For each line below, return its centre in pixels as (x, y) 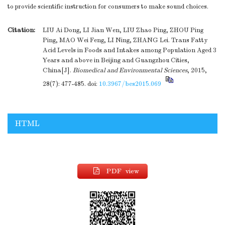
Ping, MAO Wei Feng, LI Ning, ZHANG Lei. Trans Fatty (125, 40)
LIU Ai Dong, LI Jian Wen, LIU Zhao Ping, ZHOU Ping (123, 30)
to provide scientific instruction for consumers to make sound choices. (108, 7)
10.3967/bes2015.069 (130, 84)
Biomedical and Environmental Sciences (130, 71)
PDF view (123, 171)
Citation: (21, 30)
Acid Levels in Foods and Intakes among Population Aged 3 (130, 50)
